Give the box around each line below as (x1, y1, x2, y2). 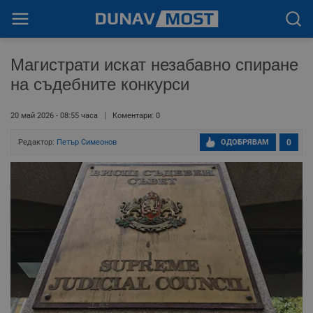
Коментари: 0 (112, 111, 160, 120)
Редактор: (18, 138, 57, 147)
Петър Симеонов (57, 138, 117, 147)
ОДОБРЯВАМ (221, 138, 269, 147)
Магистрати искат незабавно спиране (10, 55, 298, 74)
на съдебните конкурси (10, 75, 189, 94)
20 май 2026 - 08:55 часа (10, 111, 98, 120)
